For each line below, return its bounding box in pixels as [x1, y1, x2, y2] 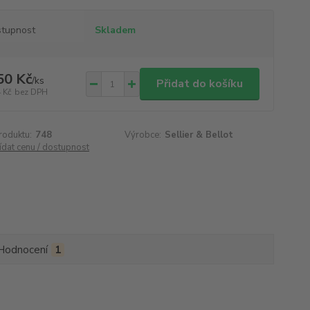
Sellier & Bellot [165, 129, 234, 141]
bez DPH [14, 86, 48, 98]
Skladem [94, 24, 136, 37]
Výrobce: [125, 129, 162, 141]
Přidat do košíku [156, 76, 243, 91]
